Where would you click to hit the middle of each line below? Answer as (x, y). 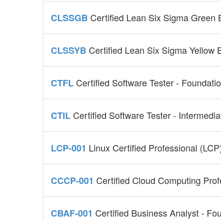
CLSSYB (70, 51)
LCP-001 (70, 148)
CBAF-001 (73, 213)
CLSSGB (71, 18)
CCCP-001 (74, 181)
